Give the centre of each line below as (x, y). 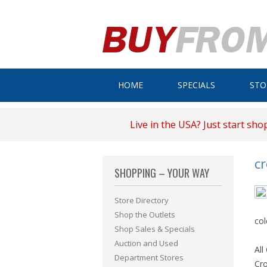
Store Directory (142, 200)
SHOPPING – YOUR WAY (162, 173)
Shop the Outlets (145, 215)
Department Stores (149, 257)
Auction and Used (146, 243)
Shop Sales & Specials (155, 229)
